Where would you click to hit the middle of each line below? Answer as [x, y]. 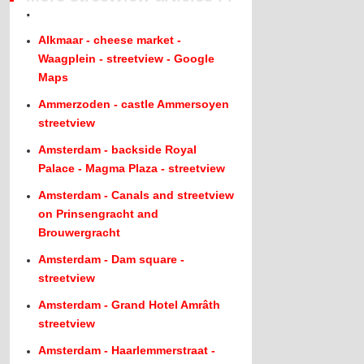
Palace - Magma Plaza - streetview [132, 168]
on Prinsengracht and [99, 214]
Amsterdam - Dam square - [112, 259]
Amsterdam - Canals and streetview [136, 195]
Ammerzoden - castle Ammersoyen [134, 104]
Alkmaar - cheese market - [110, 40]
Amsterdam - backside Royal [118, 149]
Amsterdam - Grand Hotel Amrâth [130, 305]
